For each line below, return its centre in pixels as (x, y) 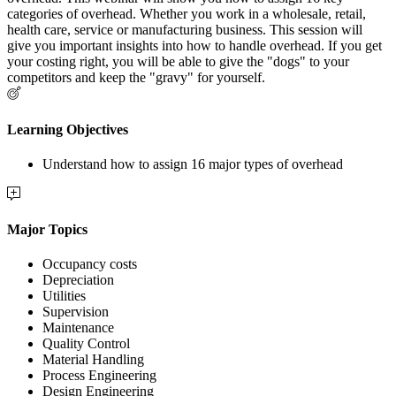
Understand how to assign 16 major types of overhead (193, 164)
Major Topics (47, 230)
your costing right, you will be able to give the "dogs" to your (178, 62)
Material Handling (93, 360)
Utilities (64, 296)
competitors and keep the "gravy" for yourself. (136, 78)
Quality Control (86, 344)
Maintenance (78, 328)
